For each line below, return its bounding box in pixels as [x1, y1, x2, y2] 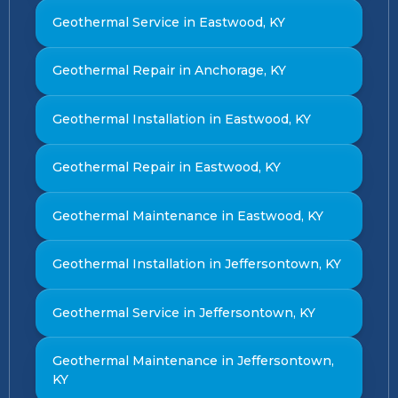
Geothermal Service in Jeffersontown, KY [52, 304, 315, 321]
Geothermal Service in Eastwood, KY [52, 14, 285, 30]
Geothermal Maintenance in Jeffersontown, [52, 353, 334, 370]
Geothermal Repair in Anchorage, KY [52, 62, 286, 79]
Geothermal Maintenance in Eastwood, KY [52, 207, 323, 224]
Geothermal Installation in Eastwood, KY [52, 110, 311, 127]
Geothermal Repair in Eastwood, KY [52, 159, 281, 176]
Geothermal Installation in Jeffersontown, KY [52, 256, 341, 273]
